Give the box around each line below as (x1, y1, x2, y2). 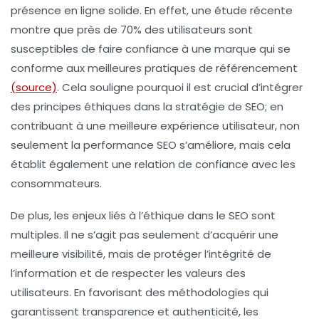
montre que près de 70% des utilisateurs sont (11, 21, 253, 37)
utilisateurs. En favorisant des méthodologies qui (11, 284, 268, 300)
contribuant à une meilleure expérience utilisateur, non (11, 117, 300, 133)
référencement (216, 60, 298, 75)
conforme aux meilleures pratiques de (11, 60, 216, 75)
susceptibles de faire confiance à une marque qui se (11, 41, 291, 56)
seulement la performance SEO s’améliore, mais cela (11, 137, 291, 152)
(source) (11, 79, 57, 95)
